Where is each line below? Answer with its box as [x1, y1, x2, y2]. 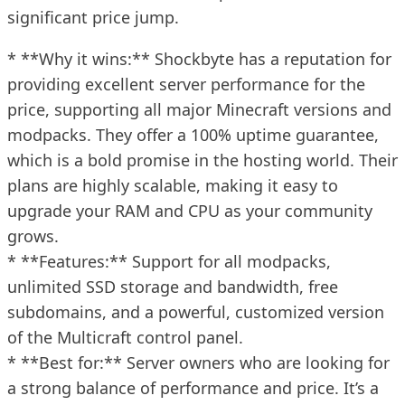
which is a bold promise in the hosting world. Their [7, 148, 398, 171]
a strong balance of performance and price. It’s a [7, 376, 379, 399]
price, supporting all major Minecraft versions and [7, 98, 391, 120]
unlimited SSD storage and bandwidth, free [7, 275, 338, 297]
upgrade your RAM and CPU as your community [7, 199, 372, 221]
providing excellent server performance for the [7, 72, 365, 95]
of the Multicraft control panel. [7, 325, 243, 348]
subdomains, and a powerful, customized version [7, 300, 384, 323]
